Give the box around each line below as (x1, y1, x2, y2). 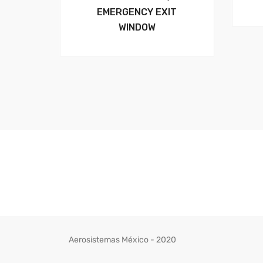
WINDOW (118, 21, 156, 33)
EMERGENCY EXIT (97, 6, 177, 18)
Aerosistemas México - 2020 (69, 234, 176, 245)
